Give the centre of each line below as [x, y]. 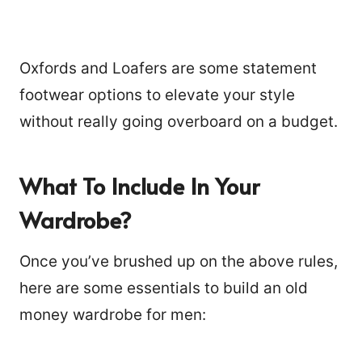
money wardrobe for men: [113, 314]
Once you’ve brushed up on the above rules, [179, 261]
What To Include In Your [139, 185]
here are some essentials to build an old [164, 288]
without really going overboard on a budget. [179, 121]
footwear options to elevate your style [157, 95]
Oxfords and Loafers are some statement [168, 68]
